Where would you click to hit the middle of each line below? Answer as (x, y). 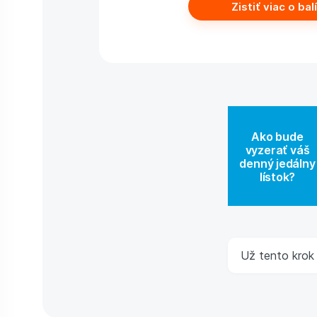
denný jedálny (277, 163)
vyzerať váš (277, 149)
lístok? (277, 176)
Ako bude (277, 136)
